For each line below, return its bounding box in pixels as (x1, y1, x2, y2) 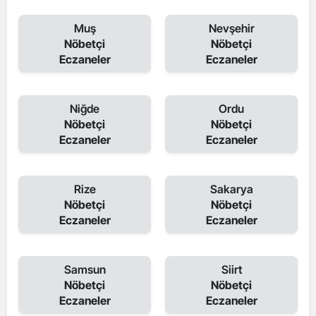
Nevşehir (208, 21, 255, 35)
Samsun (63, 262, 106, 276)
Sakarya (209, 182, 253, 196)
